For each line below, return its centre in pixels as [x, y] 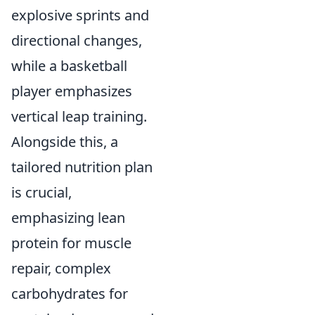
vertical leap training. [79, 116]
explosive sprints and [80, 15]
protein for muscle [71, 243]
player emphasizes [72, 91]
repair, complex [61, 268]
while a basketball [69, 66]
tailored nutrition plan [82, 167]
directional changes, [77, 40]
